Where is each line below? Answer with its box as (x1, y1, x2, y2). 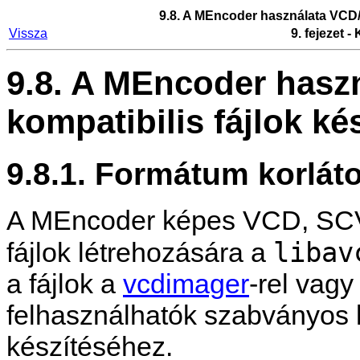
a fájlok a (6, 268, 123, 300)
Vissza (9, 27, 47, 40)
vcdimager (123, 268, 249, 300)
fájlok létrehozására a (6, 237, 273, 268)
